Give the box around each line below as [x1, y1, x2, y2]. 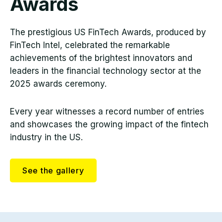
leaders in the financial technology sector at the [10, 65, 201, 76]
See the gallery [22, 165, 84, 175]
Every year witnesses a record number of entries [10, 106, 204, 116]
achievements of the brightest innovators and [10, 53, 192, 63]
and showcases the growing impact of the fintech [10, 119, 209, 129]
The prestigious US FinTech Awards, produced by [10, 27, 206, 37]
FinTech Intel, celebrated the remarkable [10, 40, 170, 50]
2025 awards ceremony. [10, 78, 107, 89]
